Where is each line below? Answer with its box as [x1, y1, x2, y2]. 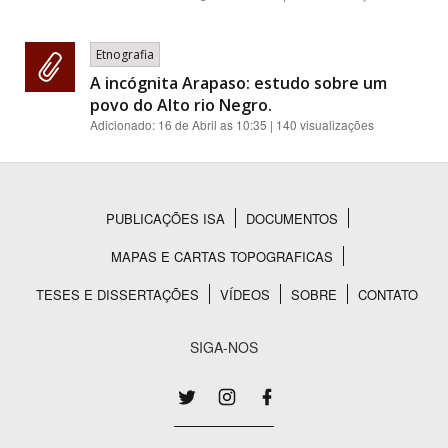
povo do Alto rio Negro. [90, 94, 272, 116]
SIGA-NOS [190, 337, 258, 357]
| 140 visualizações [267, 116, 374, 133]
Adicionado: [90, 116, 158, 133]
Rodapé [15, 223, 122, 266]
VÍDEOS [220, 285, 270, 304]
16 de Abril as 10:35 [158, 116, 267, 133]
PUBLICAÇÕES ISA [105, 209, 225, 228]
